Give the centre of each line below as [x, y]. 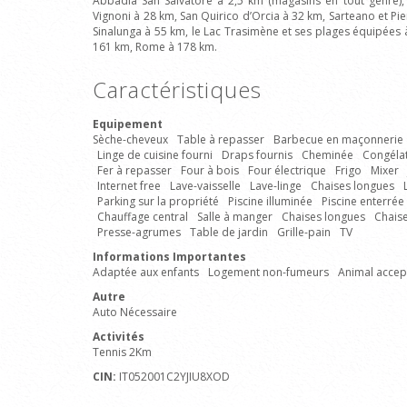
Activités [119, 337]
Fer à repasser [134, 170]
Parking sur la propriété [158, 201]
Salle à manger [235, 217]
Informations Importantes [169, 257]
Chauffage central [143, 217]
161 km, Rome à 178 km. [155, 47]
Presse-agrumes [139, 232]
